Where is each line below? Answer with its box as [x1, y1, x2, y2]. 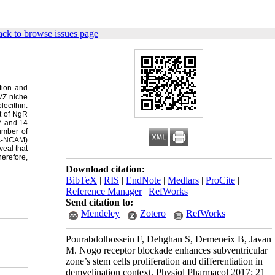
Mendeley [81, 208, 120, 219]
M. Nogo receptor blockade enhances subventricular [66, 245, 268, 255]
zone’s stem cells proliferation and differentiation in [66, 256, 263, 266]
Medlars [168, 175, 199, 185]
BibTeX [66, 175, 97, 185]
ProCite [206, 175, 235, 185]
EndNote [126, 175, 161, 185]
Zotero [140, 208, 166, 219]
